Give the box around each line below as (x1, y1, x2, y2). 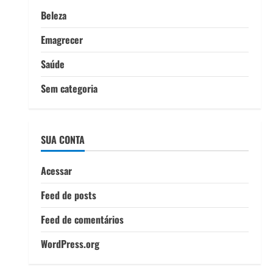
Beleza (40, 8, 66, 23)
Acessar (40, 163, 72, 178)
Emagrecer (40, 32, 83, 47)
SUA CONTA (40, 132, 85, 147)
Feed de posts (40, 188, 96, 202)
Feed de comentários (40, 212, 124, 227)
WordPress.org (40, 236, 99, 251)
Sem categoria (40, 81, 97, 96)
